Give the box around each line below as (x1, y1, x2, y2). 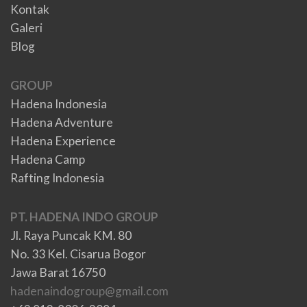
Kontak (10, 1, 49, 16)
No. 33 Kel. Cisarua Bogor (10, 246, 146, 261)
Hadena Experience (10, 133, 116, 148)
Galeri (10, 20, 42, 35)
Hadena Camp (10, 151, 85, 167)
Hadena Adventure (10, 114, 113, 130)
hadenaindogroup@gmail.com (10, 283, 169, 298)
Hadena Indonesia (10, 96, 107, 111)
